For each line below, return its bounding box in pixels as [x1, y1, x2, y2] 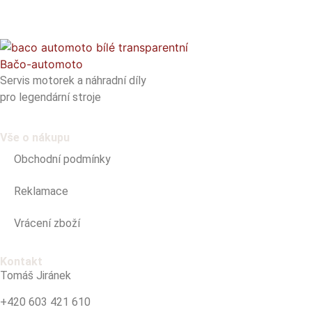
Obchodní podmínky [14, 152, 111, 166]
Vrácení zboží [14, 216, 80, 230]
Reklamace [14, 184, 68, 198]
